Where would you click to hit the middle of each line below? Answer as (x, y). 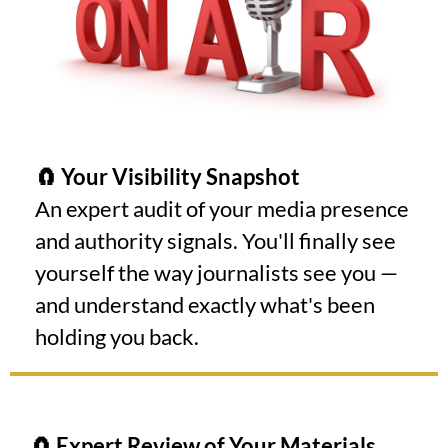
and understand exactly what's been (205, 304)
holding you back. (117, 336)
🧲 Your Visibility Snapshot (167, 176)
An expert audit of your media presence (222, 208)
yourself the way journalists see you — (216, 272)
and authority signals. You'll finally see (215, 240)
